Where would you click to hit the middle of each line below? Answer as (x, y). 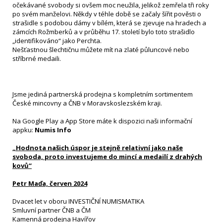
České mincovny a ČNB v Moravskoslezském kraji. (87, 103)
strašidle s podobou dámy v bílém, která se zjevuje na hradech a (109, 23)
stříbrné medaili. (37, 58)
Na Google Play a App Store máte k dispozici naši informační (102, 121)
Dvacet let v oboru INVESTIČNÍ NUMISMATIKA (78, 201)
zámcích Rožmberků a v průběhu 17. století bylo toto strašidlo (104, 32)
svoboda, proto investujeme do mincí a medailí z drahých (107, 157)
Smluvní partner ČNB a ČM (52, 210)
